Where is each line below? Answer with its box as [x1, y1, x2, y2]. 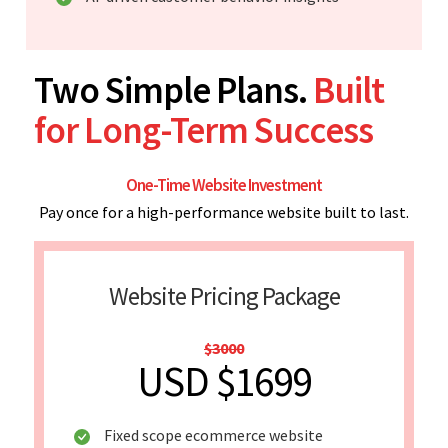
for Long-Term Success [34, 106, 373, 153]
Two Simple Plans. [34, 66, 313, 113]
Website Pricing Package [108, 279, 340, 312]
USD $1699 [137, 355, 311, 407]
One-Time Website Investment [126, 173, 322, 196]
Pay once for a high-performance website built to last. [39, 201, 409, 222]
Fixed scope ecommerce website [104, 424, 323, 445]
